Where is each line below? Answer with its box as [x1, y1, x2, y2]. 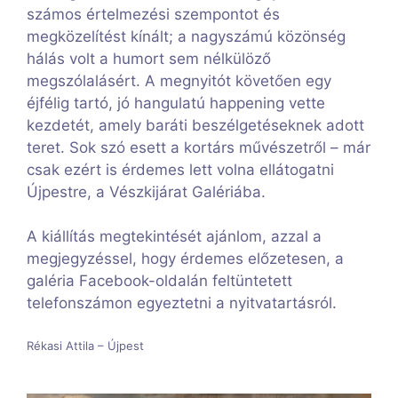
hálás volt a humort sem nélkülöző [27, 49, 271, 68]
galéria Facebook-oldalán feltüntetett [27, 272, 292, 291]
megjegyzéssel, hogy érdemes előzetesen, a [27, 250, 344, 268]
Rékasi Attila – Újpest [27, 338, 144, 353]
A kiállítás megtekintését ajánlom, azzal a [27, 227, 322, 246]
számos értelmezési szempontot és [27, 4, 280, 23]
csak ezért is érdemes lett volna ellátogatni [27, 160, 334, 179]
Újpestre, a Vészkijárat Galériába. [27, 182, 266, 201]
